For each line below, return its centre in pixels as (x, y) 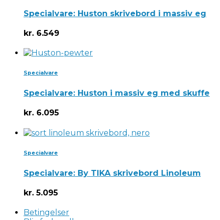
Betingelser (46, 213)
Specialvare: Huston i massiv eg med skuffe (117, 93)
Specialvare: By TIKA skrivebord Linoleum (112, 173)
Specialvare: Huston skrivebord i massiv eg (115, 13)
